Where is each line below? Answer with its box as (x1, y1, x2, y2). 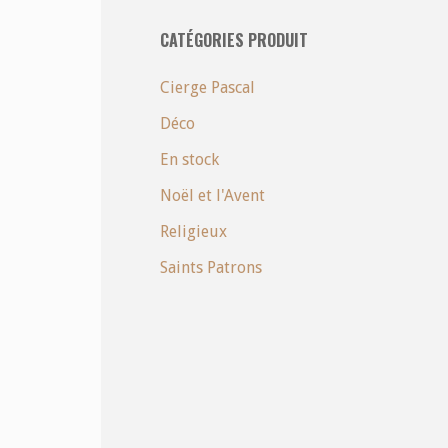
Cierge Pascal (160, 77, 255, 97)
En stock (160, 149, 219, 169)
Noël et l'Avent (160, 185, 265, 205)
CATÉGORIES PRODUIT (160, 27, 308, 52)
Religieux (160, 221, 227, 241)
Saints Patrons (160, 257, 262, 277)
